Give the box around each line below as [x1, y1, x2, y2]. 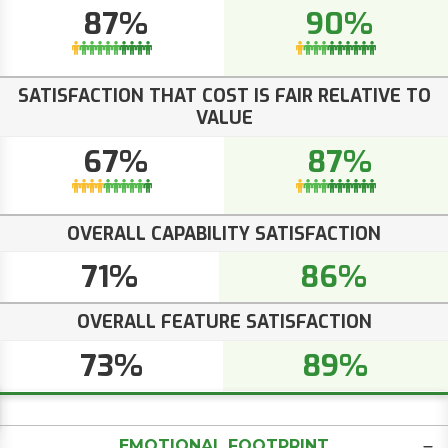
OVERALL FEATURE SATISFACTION [76, 310, 372, 335]
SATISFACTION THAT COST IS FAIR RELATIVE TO [17, 84, 431, 109]
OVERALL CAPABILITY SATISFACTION [67, 221, 381, 246]
